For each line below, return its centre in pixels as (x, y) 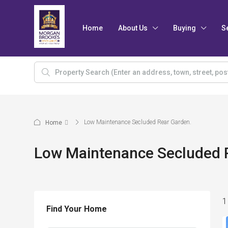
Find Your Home (77, 209)
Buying (184, 28)
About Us (133, 28)
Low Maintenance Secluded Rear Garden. (138, 122)
